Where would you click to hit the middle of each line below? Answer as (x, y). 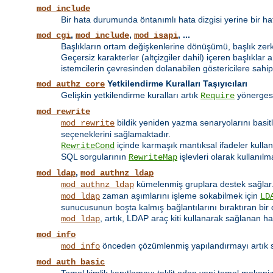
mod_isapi (156, 36)
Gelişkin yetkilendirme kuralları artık (131, 95)
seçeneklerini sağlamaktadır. (116, 134)
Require (218, 96)
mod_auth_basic (71, 262)
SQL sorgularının (95, 157)
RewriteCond (88, 146)
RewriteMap (153, 158)
